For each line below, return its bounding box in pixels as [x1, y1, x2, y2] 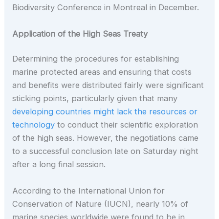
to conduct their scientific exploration [55, 120, 198, 130]
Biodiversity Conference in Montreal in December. [12, 2, 199, 13]
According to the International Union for [12, 185, 165, 196]
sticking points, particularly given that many [12, 93, 178, 104]
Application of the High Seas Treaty [12, 28, 148, 39]
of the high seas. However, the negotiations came [12, 133, 199, 143]
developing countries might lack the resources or [12, 107, 198, 117]
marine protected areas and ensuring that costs [12, 67, 192, 77]
